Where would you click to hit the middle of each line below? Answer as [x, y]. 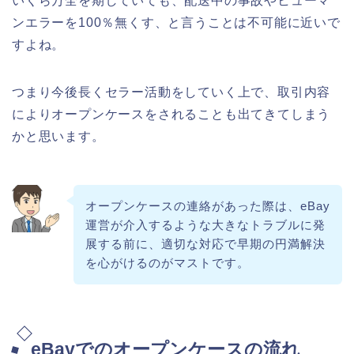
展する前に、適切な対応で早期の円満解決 [205, 244]
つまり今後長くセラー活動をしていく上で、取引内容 [171, 92]
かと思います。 [58, 137]
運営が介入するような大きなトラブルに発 [205, 225]
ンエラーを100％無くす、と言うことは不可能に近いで [176, 23]
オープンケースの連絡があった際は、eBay [207, 206]
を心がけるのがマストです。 [167, 263]
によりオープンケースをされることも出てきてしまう [171, 115]
